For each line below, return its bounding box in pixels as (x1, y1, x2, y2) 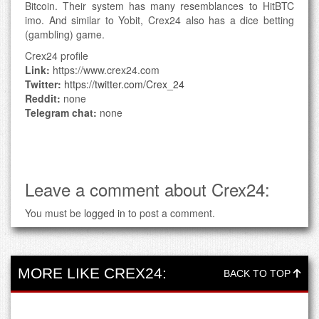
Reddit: (25, 90, 61, 105)
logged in (84, 205, 125, 220)
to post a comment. (125, 205, 215, 220)
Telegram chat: (25, 105, 97, 120)
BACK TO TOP (224, 267, 293, 279)
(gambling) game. (25, 26, 105, 41)
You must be (25, 205, 84, 220)
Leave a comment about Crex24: (25, 176, 270, 202)
